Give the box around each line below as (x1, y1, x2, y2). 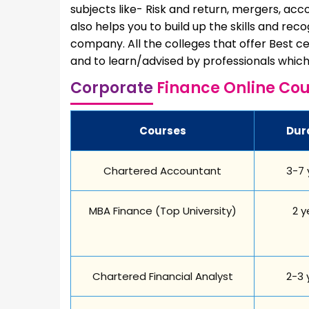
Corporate (70, 77, 153, 99)
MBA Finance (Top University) (88, 203, 237, 218)
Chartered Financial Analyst (92, 268, 233, 283)
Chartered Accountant (103, 163, 221, 178)
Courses (139, 123, 186, 138)
